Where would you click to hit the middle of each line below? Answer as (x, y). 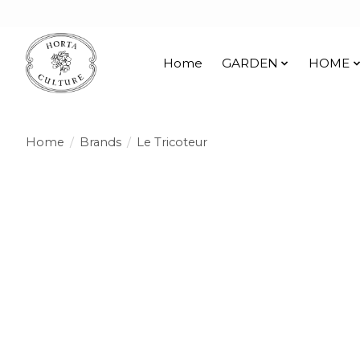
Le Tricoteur (172, 142)
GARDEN (250, 63)
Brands (100, 142)
